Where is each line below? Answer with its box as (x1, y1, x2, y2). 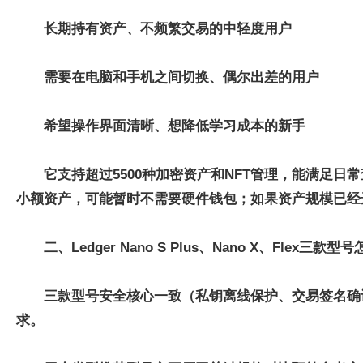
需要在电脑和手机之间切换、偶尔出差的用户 (44, 70, 319, 85)
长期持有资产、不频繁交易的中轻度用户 (44, 21, 292, 36)
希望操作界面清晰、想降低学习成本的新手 (44, 118, 305, 134)
